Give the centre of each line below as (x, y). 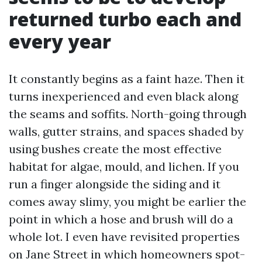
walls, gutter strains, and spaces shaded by (126, 131)
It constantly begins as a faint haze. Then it (127, 79)
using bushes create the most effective (115, 149)
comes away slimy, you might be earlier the (127, 201)
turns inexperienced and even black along (123, 96)
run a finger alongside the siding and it (115, 184)
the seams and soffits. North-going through (128, 114)
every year (60, 41)
